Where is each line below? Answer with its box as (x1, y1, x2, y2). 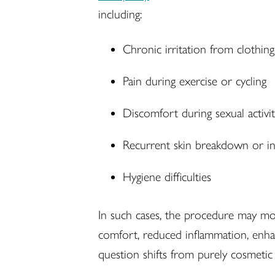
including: (98, 6, 142, 21)
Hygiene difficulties (123, 169, 211, 184)
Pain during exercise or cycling (123, 73, 266, 88)
